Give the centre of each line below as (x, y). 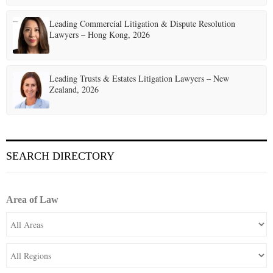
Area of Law (32, 200)
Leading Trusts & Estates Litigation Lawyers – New (139, 78)
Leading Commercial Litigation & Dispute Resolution (142, 23)
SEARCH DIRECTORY (60, 156)
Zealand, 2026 (74, 89)
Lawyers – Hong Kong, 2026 (100, 34)
